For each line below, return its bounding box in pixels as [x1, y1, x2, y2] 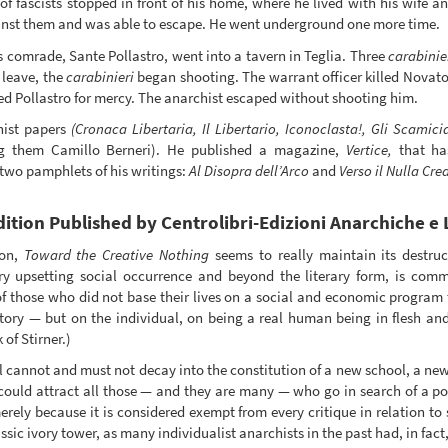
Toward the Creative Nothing [23, 244, 210, 264]
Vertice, [345, 140, 392, 160]
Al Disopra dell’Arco [188, 161, 309, 181]
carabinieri [66, 66, 135, 86]
